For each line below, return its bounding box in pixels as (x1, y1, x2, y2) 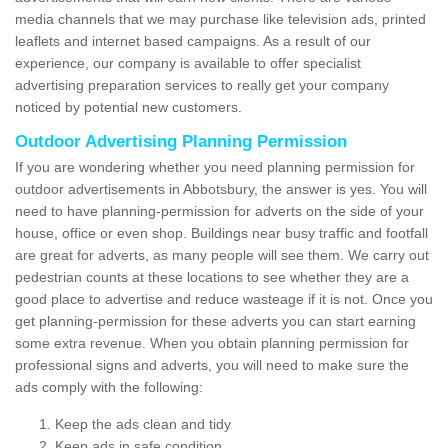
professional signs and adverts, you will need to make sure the (15, 357, 409, 374)
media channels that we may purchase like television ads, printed (15, 11, 426, 28)
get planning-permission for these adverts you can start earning (15, 313, 416, 330)
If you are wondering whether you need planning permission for (15, 159, 415, 176)
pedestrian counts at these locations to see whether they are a (15, 269, 409, 286)
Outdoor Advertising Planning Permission (15, 132, 347, 152)
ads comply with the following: (15, 379, 203, 396)
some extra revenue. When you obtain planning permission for (15, 335, 409, 352)
